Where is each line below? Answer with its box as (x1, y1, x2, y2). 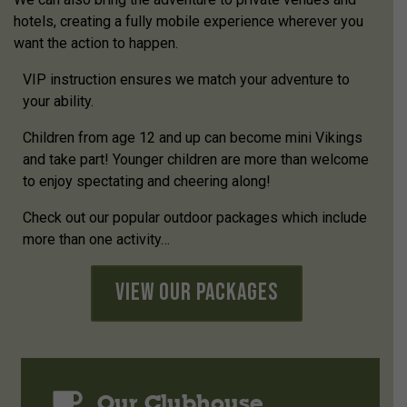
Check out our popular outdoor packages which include (23, 209, 367, 226)
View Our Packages (115, 279, 278, 307)
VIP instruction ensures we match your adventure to (23, 71, 350, 88)
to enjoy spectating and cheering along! (23, 173, 271, 190)
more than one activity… (23, 231, 170, 248)
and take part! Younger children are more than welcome (23, 151, 369, 168)
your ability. (23, 93, 94, 110)
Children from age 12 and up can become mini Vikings (23, 129, 362, 146)
